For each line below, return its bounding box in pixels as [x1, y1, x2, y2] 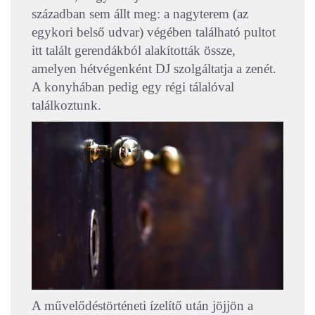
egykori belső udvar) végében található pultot [32, 25, 276, 40]
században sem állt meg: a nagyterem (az [32, 6, 248, 22]
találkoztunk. [32, 98, 105, 113]
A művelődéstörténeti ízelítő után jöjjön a [32, 298, 253, 314]
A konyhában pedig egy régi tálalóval [32, 79, 234, 95]
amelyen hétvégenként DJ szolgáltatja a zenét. [32, 61, 276, 77]
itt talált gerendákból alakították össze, [32, 43, 236, 58]
